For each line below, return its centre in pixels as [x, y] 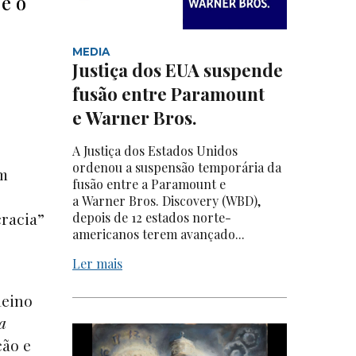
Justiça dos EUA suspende [178, 70]
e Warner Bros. [135, 118]
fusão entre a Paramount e [149, 184]
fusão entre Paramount [168, 94]
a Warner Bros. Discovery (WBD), [166, 201]
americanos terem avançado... [159, 234]
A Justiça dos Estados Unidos [155, 151]
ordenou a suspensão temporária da [177, 168]
